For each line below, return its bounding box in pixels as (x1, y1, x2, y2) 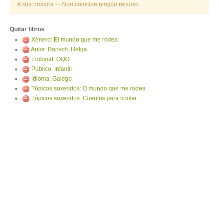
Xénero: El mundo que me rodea (31, 36, 118, 43)
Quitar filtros (10, 26, 44, 33)
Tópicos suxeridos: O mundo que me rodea (31, 85, 146, 92)
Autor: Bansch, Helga (31, 46, 87, 53)
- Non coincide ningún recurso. (59, 1, 140, 8)
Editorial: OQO (31, 56, 69, 63)
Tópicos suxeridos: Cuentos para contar (31, 95, 137, 102)
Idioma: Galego (31, 75, 72, 82)
